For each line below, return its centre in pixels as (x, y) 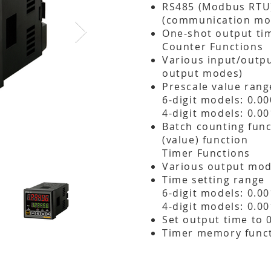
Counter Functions (213, 47)
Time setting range (214, 180)
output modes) (203, 73)
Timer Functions (206, 153)
